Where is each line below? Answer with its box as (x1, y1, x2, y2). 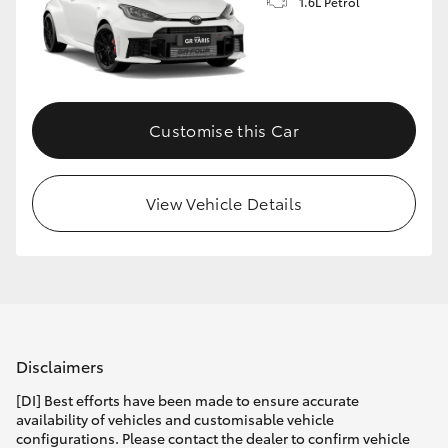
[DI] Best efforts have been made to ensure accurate (16, 390, 359, 411)
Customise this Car (149, 118, 299, 142)
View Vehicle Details (145, 191, 303, 215)
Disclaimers (16, 353, 104, 377)
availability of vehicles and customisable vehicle (16, 409, 334, 430)
